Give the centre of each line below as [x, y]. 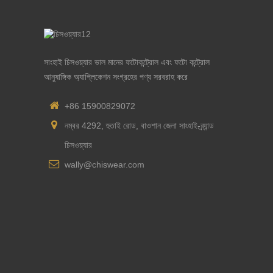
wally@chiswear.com [104, 164]
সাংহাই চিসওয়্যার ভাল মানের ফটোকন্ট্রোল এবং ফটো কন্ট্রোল [127, 62]
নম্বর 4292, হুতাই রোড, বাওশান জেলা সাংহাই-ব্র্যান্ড [139, 125]
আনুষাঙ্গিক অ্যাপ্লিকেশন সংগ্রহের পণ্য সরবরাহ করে [116, 77]
